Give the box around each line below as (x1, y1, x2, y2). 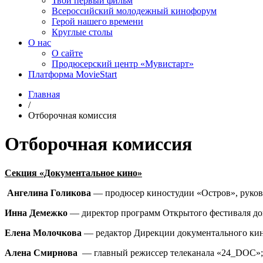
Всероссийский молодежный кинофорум (52, 6, 217, 16)
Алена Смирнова (5, 247, 77, 258)
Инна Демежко (5, 207, 68, 218)
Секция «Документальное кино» (5, 167, 142, 178)
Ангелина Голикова (7, 187, 91, 198)
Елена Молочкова (5, 227, 82, 238)
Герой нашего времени (52, 16, 143, 26)
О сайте (52, 48, 83, 58)
